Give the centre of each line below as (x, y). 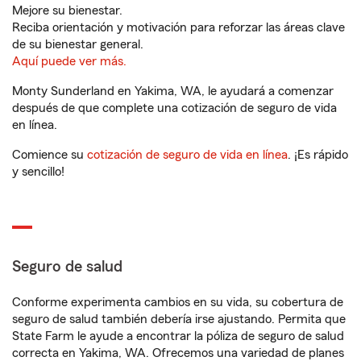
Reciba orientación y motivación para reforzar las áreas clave (178, 27)
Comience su (50, 155)
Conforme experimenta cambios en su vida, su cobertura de (178, 302)
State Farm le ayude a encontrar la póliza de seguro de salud (178, 336)
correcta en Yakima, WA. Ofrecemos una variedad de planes (178, 353)
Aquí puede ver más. (69, 61)
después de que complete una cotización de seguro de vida (174, 108)
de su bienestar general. (78, 44)
